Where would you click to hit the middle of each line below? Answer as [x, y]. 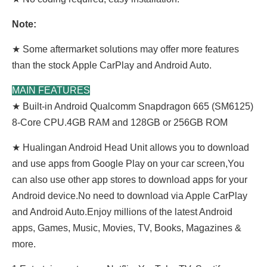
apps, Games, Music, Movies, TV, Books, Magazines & [127, 228]
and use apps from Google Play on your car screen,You [128, 164]
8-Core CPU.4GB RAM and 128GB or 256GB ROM [120, 122]
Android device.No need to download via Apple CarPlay [130, 196]
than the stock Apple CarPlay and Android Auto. [113, 65]
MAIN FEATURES [51, 90]
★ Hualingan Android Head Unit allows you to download [131, 148]
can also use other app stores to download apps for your [130, 180]
